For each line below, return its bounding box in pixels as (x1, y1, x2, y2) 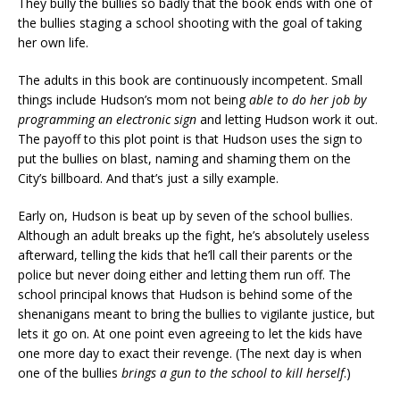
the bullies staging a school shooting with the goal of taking (18, 14, 362, 32)
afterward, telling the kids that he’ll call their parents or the (18, 246, 353, 264)
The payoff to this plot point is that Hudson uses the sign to (18, 130, 362, 148)
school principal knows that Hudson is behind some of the (18, 286, 353, 304)
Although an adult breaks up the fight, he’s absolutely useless (18, 227, 370, 245)
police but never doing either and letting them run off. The (18, 266, 351, 284)
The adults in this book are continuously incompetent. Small (18, 71, 362, 89)
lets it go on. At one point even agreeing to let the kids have (18, 325, 362, 343)
